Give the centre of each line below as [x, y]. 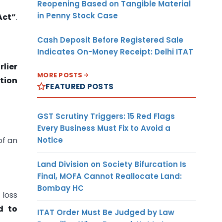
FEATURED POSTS [80, 86]
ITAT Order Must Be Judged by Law [106, 212]
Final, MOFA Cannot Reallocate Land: [110, 176]
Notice [50, 140]
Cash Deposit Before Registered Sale [110, 40]
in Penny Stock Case [78, 15]
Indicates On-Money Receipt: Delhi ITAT [115, 52]
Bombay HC [60, 188]
